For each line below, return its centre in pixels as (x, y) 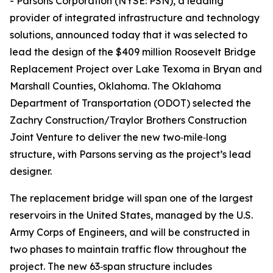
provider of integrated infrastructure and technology (135, 18)
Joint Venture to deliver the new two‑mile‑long (118, 137)
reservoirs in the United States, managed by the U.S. (131, 215)
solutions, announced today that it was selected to (129, 35)
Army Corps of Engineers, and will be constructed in (130, 232)
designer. (31, 171)
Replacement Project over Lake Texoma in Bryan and (136, 69)
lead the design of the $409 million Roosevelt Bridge (133, 52)
